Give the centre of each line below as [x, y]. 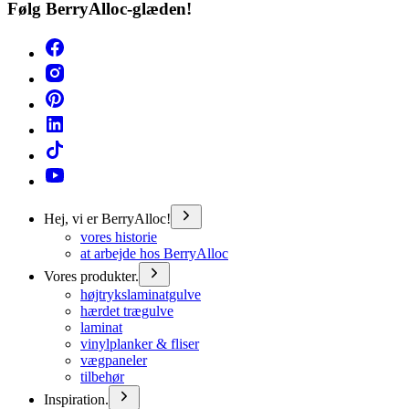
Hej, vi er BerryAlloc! [107, 219]
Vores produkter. [91, 277]
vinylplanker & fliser [140, 344]
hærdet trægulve [127, 311]
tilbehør [102, 377]
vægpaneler [114, 361]
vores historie [119, 237]
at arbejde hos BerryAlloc [154, 254]
